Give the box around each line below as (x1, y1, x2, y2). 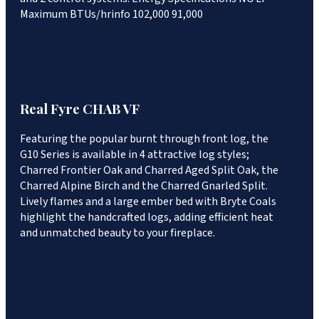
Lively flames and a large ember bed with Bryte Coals (20, 193, 276, 209)
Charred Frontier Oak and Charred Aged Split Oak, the (20, 162, 278, 178)
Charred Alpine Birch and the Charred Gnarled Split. (20, 177, 268, 194)
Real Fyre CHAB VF (20, 99, 140, 117)
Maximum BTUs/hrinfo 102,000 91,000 (20, 6, 203, 23)
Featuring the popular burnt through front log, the (20, 130, 268, 147)
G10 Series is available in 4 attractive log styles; (20, 146, 249, 162)
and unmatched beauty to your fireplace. (20, 224, 215, 241)
